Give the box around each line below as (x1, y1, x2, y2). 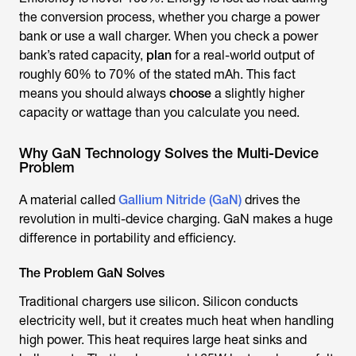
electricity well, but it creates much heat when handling (19, 313, 334, 328)
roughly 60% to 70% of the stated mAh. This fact (19, 67, 296, 82)
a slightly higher (211, 86, 304, 101)
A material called (19, 192, 118, 207)
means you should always (19, 86, 169, 101)
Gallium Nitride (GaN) (118, 192, 242, 207)
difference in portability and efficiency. (19, 230, 236, 246)
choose (169, 86, 211, 101)
